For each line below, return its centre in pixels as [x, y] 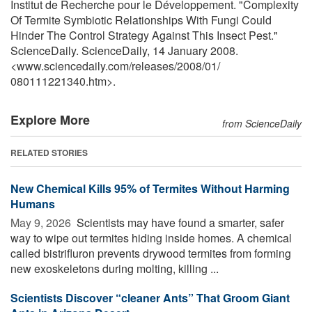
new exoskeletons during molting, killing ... [115, 268]
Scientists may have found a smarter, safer [179, 222]
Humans [33, 203]
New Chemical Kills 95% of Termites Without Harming [150, 188]
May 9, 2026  [42, 222]
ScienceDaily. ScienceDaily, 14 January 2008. [124, 50]
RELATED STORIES [49, 152]
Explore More [50, 119]
